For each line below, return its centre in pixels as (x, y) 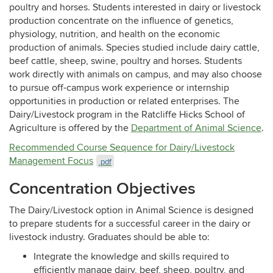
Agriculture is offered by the (70, 128)
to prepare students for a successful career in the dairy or (130, 224)
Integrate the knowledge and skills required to (131, 257)
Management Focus (51, 161)
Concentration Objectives (102, 189)
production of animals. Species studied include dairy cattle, (134, 48)
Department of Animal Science (196, 128)
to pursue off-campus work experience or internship (119, 88)
